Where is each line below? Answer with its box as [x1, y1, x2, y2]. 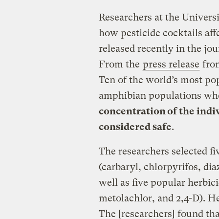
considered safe [98, 121, 172, 132]
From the [98, 58, 142, 70]
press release [142, 58, 199, 70]
